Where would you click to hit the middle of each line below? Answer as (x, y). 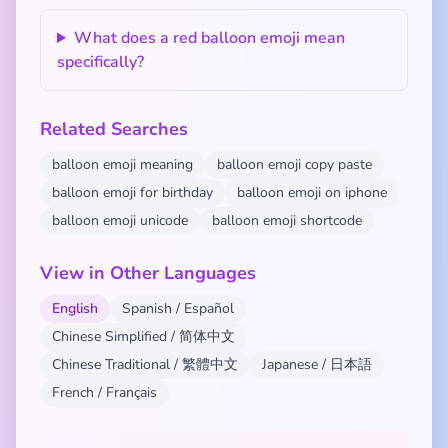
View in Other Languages (148, 273)
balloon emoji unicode (120, 220)
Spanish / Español (178, 308)
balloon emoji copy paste (294, 164)
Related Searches (114, 129)
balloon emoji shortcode (287, 220)
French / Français (104, 392)
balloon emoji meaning (122, 164)
